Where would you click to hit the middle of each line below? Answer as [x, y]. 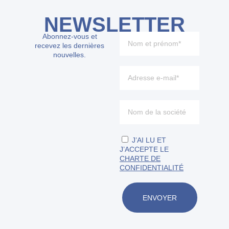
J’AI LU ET [149, 140]
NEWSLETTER [114, 25]
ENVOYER [159, 198]
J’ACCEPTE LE [144, 150]
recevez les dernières [70, 46]
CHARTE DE [140, 159]
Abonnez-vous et [70, 37]
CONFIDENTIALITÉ [152, 168]
